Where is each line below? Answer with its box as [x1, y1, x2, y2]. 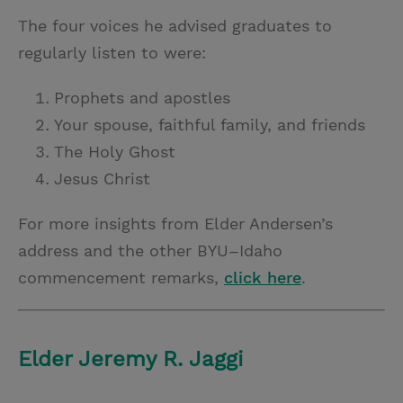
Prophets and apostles [54, 88, 230, 107]
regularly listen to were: [18, 43, 206, 62]
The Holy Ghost [54, 142, 175, 161]
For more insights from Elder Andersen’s [18, 214, 333, 233]
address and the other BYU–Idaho [18, 241, 282, 260]
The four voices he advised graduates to [18, 16, 332, 35]
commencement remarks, [18, 268, 224, 287]
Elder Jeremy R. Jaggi [18, 346, 243, 372]
